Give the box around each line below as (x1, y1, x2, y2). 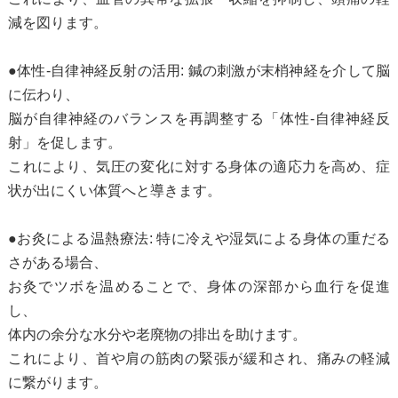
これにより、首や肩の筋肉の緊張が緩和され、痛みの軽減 (7, 350, 391, 366)
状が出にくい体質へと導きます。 (7, 182, 221, 198)
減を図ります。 (7, 14, 107, 30)
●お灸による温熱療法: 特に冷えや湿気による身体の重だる (7, 230, 391, 246)
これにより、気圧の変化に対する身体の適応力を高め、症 (7, 158, 391, 174)
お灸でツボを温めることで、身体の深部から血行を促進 (7, 278, 391, 294)
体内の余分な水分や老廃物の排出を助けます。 (7, 326, 306, 342)
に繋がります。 (7, 374, 107, 390)
